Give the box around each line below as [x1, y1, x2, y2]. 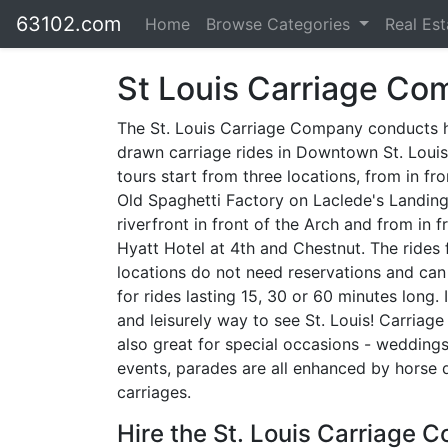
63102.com [16, 12, 121, 36]
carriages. [117, 382, 191, 402]
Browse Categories [206, 14, 355, 34]
